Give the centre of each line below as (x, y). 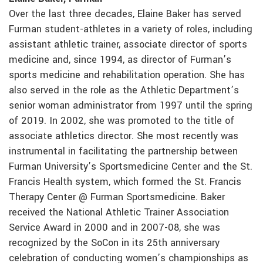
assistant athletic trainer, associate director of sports (128, 45)
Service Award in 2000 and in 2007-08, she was (114, 228)
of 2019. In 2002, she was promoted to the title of (122, 121)
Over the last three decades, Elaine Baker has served (125, 14)
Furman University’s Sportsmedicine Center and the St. (131, 167)
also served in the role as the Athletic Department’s (124, 91)
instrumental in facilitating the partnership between (123, 152)
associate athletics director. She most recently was (124, 136)
